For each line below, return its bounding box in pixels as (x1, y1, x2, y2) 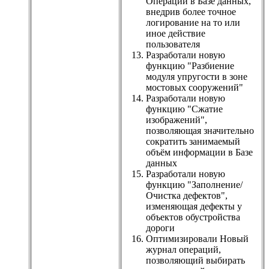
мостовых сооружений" (146, 82, 243, 92)
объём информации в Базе (146, 147, 253, 157)
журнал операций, (146, 244, 221, 255)
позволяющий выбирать (146, 255, 245, 265)
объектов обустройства (146, 211, 240, 222)
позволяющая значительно (146, 125, 254, 136)
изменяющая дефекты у (146, 201, 242, 211)
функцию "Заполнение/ (146, 179, 243, 190)
